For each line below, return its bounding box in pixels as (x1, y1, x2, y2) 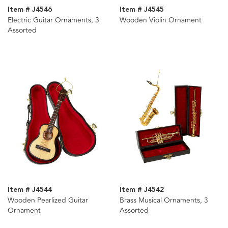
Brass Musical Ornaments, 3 (119, 194, 208, 206)
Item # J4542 (119, 184, 164, 195)
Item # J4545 (119, 4, 164, 16)
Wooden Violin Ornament (119, 15, 202, 26)
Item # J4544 (8, 184, 52, 195)
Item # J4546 (8, 4, 52, 16)
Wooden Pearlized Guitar (8, 194, 88, 206)
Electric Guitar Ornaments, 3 (8, 15, 99, 26)
